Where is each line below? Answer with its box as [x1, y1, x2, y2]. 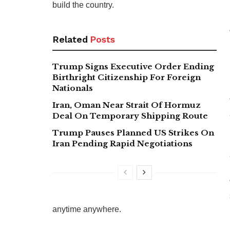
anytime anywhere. [52, 204, 121, 214]
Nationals [52, 83, 93, 93]
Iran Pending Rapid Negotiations [52, 138, 193, 148]
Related [52, 33, 88, 45]
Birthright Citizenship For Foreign [52, 72, 201, 82]
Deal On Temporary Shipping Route [52, 110, 208, 121]
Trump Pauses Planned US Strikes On [52, 127, 214, 138]
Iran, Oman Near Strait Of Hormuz [52, 100, 201, 110]
